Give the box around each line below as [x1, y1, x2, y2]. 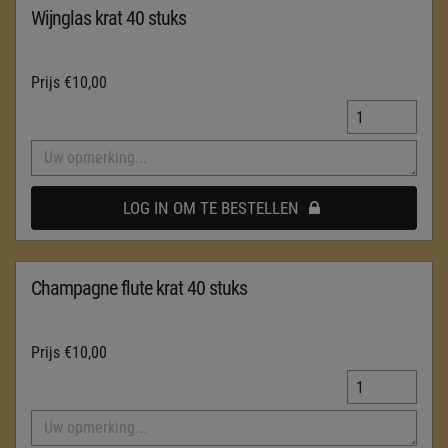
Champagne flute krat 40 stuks [31, 276, 247, 300]
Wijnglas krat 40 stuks [31, 6, 186, 30]
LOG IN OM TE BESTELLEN [123, 198, 299, 218]
